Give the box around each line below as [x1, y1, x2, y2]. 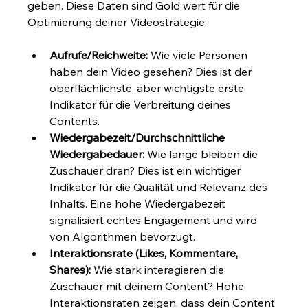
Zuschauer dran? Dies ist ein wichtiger [49, 163, 244, 177]
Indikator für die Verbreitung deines [49, 97, 234, 111]
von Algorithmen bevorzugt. [49, 229, 196, 243]
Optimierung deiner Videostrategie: [27, 14, 208, 29]
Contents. [49, 113, 100, 128]
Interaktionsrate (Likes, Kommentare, [49, 245, 241, 260]
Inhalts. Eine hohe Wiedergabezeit [49, 196, 229, 210]
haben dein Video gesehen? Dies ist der [49, 64, 255, 78]
